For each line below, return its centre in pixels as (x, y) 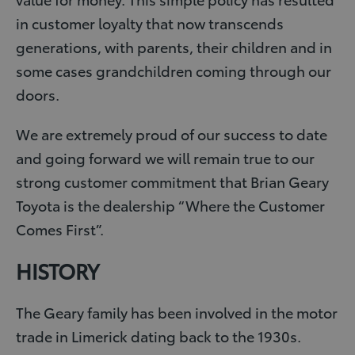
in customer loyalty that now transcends (150, 23)
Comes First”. (60, 229)
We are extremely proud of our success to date (172, 134)
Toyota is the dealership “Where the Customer (170, 205)
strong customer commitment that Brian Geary (172, 181)
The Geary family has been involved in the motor (177, 312)
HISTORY (57, 271)
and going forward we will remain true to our (165, 157)
